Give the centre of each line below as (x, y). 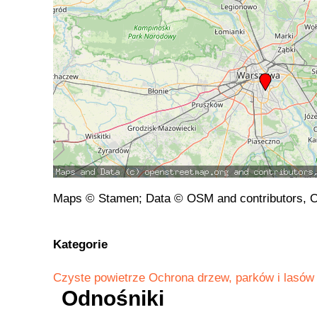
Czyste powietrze (99, 278)
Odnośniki (113, 299)
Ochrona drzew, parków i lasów (231, 278)
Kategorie (80, 244)
